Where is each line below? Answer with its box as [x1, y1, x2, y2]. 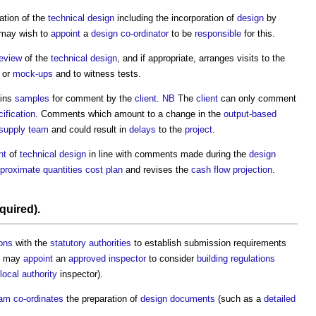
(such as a [215, 293, 264, 304]
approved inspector [68, 253, 146, 264]
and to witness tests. [53, 68, 141, 79]
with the [13, 237, 50, 248]
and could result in [49, 123, 129, 135]
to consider [146, 253, 197, 264]
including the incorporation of [114, 12, 237, 23]
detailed [264, 293, 296, 304]
